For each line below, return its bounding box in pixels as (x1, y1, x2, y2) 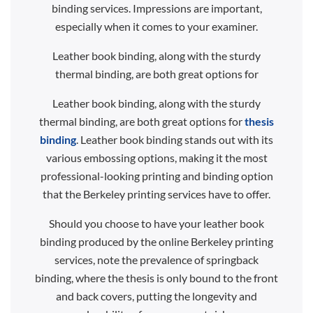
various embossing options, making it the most (45, 150, 268, 164)
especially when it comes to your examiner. (55, 19, 258, 33)
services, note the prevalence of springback (54, 252, 259, 266)
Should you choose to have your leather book (49, 216, 264, 230)
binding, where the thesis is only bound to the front (35, 270, 278, 284)
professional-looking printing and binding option (40, 168, 273, 182)
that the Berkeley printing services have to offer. (43, 187, 270, 201)
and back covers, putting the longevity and (56, 289, 257, 303)
